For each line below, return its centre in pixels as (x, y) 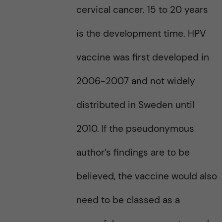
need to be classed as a (128, 200)
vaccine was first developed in (142, 57)
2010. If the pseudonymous (135, 129)
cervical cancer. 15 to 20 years (142, 10)
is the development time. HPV (141, 33)
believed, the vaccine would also (146, 176)
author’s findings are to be (133, 152)
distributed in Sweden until (135, 105)
